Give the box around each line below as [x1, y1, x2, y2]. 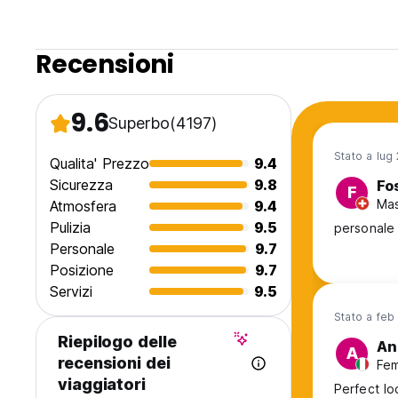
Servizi [50, 283, 92, 301]
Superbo [108, 114, 170, 133]
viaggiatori [58, 375, 146, 394]
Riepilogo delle [58, 332, 177, 352]
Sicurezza [50, 176, 113, 195]
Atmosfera [50, 197, 116, 216]
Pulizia [50, 219, 91, 237]
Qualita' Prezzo [50, 155, 149, 173]
